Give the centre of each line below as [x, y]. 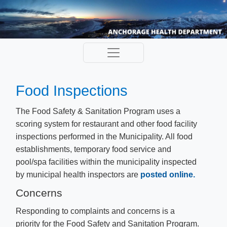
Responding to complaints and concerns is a [95, 211]
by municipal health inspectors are [78, 175]
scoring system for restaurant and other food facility [106, 124]
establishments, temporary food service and [93, 149]
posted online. [168, 175]
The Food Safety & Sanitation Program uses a [98, 111]
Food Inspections [74, 91]
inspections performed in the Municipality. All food [104, 137]
